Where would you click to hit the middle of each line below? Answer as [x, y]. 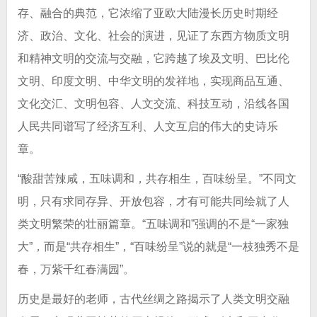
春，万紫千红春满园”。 [76, 270]
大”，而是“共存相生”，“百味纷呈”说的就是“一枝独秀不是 [158, 247]
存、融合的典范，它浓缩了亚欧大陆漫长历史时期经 [148, 13]
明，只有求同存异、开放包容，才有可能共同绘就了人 [153, 202]
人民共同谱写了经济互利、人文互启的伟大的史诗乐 [148, 127]
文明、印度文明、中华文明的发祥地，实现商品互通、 [153, 81]
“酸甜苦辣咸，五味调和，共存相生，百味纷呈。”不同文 [157, 179]
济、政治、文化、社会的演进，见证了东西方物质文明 [153, 36]
